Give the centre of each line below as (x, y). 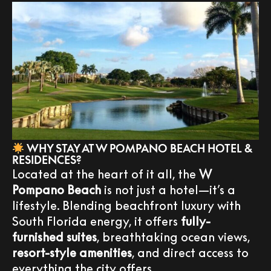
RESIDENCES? (47, 160)
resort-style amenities (72, 253)
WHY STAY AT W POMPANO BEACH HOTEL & (138, 149)
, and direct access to (190, 253)
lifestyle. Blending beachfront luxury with (126, 205)
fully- (196, 221)
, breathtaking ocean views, (173, 237)
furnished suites (54, 237)
